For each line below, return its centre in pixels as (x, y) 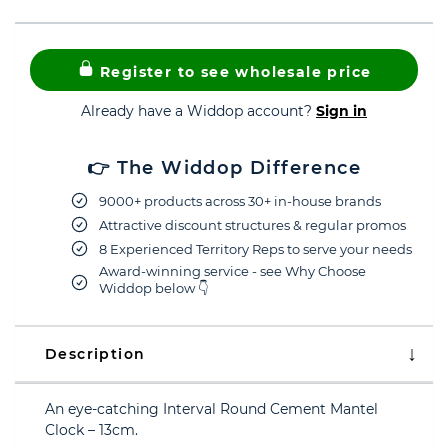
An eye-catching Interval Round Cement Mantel (211, 409)
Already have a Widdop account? (198, 111)
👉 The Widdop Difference (224, 168)
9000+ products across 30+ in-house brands (240, 200)
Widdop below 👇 (153, 288)
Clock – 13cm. (91, 430)
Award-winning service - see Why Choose (232, 271)
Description (95, 354)
